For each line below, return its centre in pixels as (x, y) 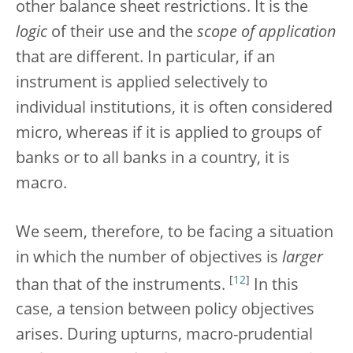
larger (303, 258)
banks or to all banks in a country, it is (153, 159)
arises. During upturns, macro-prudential (164, 336)
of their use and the (122, 33)
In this (274, 286)
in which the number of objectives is (149, 258)
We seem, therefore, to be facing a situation (175, 233)
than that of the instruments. (123, 286)
